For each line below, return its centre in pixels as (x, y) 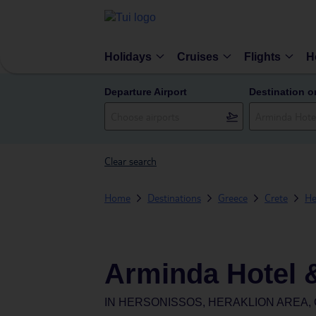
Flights (262, 56)
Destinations (174, 197)
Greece (233, 197)
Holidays (128, 56)
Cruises (198, 56)
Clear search (130, 161)
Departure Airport (146, 92)
